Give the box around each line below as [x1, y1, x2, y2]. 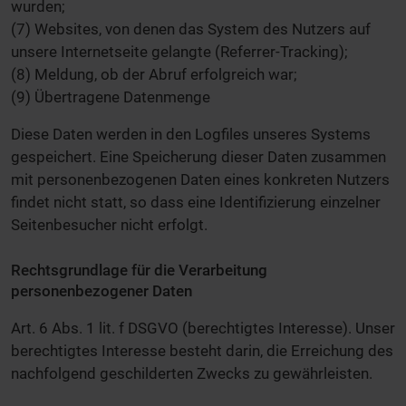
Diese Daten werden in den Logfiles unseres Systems [11, 125, 371, 144]
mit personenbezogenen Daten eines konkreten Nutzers [11, 170, 390, 189]
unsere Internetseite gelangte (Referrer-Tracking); [11, 43, 348, 62]
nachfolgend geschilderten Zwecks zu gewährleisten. [11, 364, 372, 383]
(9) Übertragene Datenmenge [11, 88, 210, 107]
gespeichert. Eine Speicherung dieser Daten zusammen [11, 148, 386, 167]
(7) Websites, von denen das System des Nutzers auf [11, 20, 371, 39]
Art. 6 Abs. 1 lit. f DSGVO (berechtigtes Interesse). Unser [11, 319, 395, 338]
